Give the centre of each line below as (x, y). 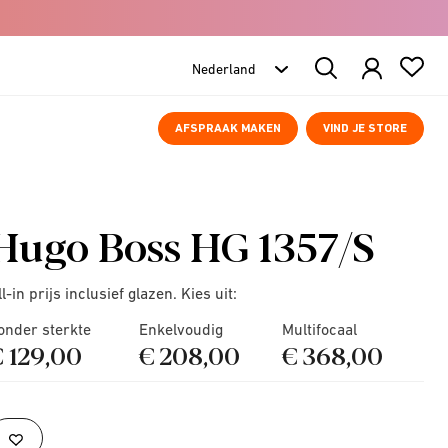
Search (338, 64)
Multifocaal (320, 329)
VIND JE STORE (365, 128)
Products (345, 82)
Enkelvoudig (181, 329)
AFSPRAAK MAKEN (228, 128)
